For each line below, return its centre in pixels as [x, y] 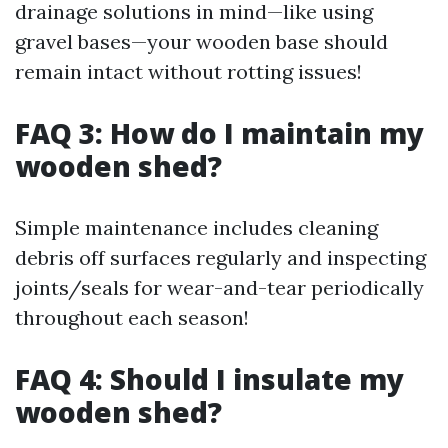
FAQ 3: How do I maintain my [219, 133]
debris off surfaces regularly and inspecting [220, 257]
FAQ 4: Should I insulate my [209, 379]
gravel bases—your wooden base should [201, 41]
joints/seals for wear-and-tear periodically [219, 287]
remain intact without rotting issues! [188, 71]
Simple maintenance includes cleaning [196, 227]
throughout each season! [132, 317]
